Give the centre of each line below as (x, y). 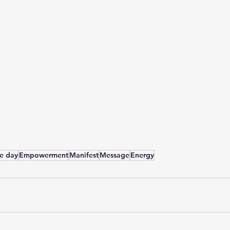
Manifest (84, 155)
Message (114, 155)
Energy (142, 155)
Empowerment (44, 155)
